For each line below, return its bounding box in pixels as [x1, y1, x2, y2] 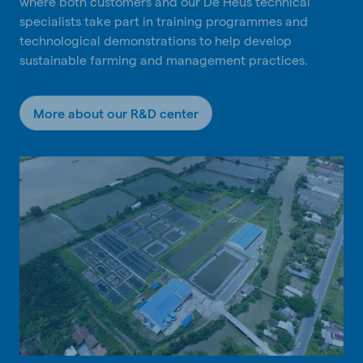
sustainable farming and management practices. [19, 51, 308, 67]
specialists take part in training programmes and [19, 12, 308, 28]
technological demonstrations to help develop [19, 32, 292, 48]
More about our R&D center [33, 105, 199, 121]
